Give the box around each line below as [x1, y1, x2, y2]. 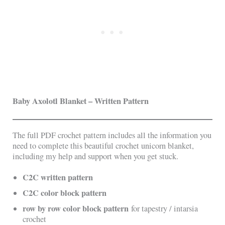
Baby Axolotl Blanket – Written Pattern [13, 95, 149, 107]
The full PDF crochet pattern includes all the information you [13, 129, 212, 141]
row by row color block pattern [23, 202, 129, 214]
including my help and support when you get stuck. [13, 150, 179, 162]
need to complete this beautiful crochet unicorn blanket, [13, 140, 194, 151]
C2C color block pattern [23, 186, 109, 199]
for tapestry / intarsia [129, 202, 198, 214]
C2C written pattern [23, 171, 96, 183]
